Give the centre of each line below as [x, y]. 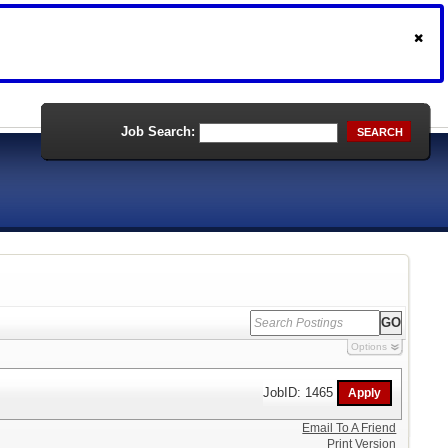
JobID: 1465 [300, 392]
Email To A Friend [349, 428]
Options [368, 346]
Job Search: [158, 131]
